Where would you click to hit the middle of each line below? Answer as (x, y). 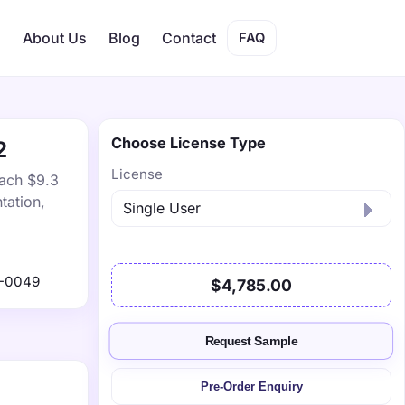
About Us (55, 38)
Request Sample (251, 341)
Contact (189, 38)
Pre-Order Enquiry (251, 386)
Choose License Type (188, 143)
